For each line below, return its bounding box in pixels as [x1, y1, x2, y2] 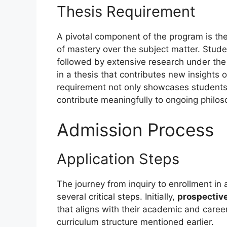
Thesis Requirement [57, 2, 196, 20]
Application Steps [57, 150, 179, 168]
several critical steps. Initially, [57, 192, 177, 202]
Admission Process [57, 119, 214, 141]
